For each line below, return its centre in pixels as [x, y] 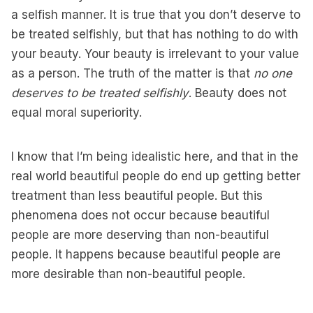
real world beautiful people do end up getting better [156, 176]
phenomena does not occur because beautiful [140, 215]
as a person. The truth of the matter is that [132, 73]
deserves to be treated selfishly [100, 93]
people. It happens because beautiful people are [146, 254]
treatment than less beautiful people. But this [137, 196]
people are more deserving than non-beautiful [140, 235]
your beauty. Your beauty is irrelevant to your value [155, 54]
